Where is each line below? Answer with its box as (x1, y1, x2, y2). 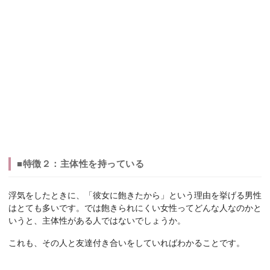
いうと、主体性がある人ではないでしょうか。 (8, 216, 186, 226)
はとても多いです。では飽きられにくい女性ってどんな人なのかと (8, 204, 262, 213)
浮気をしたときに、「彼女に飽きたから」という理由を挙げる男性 (8, 191, 262, 201)
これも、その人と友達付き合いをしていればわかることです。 (8, 239, 245, 248)
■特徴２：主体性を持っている (17, 159, 144, 169)
